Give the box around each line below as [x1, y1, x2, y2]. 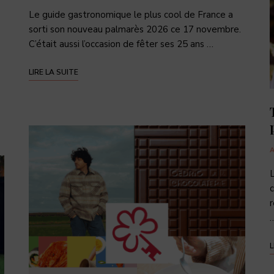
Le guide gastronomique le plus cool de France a [29, 8, 234, 21]
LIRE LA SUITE [29, 67, 79, 77]
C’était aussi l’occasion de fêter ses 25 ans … [29, 37, 214, 50]
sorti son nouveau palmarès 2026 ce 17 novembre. [29, 23, 242, 35]
